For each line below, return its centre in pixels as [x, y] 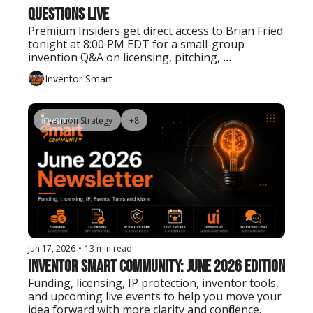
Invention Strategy [77, 121]
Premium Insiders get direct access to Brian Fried [155, 31]
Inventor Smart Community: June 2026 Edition [156, 267]
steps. [43, 84]
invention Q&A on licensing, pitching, [124, 58]
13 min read [108, 249]
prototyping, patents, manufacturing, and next [150, 71]
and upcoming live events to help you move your [155, 297]
